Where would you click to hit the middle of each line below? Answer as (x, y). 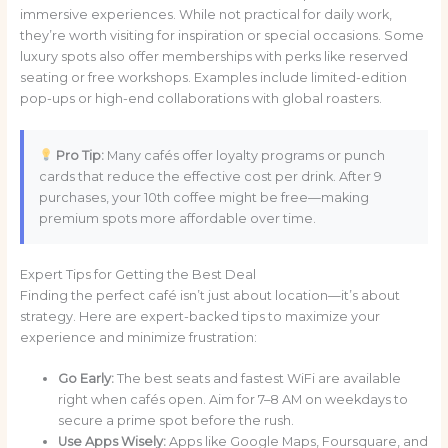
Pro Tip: (79, 155)
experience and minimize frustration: (138, 337)
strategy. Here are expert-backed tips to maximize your (199, 316)
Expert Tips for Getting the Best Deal (137, 274)
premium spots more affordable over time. (177, 218)
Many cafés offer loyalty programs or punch (245, 155)
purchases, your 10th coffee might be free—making (203, 197)
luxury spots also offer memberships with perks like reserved (213, 57)
